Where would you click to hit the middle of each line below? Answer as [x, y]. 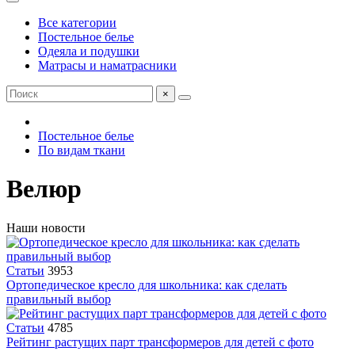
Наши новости [46, 227]
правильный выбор [59, 299]
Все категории [77, 23]
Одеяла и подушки [89, 51]
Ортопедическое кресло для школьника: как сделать [147, 284]
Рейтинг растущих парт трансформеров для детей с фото [160, 342]
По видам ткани [82, 150]
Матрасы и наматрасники [107, 65]
